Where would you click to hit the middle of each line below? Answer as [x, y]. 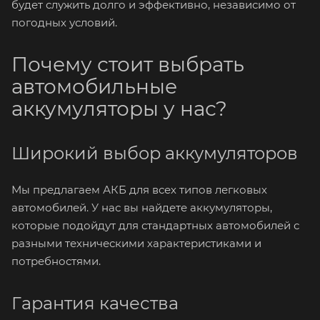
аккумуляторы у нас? [119, 109]
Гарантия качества [95, 303]
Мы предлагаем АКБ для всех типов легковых [139, 190]
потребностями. [56, 261]
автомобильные [94, 86]
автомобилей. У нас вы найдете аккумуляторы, [142, 207]
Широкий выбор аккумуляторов [155, 153]
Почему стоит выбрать [128, 64]
